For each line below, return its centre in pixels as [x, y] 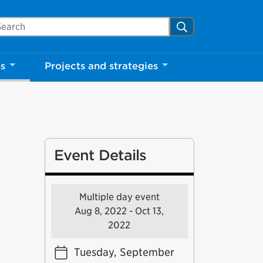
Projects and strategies [101, 66]
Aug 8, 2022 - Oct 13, [119, 211]
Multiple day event [119, 197]
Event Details [100, 155]
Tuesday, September [124, 252]
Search [195, 26]
